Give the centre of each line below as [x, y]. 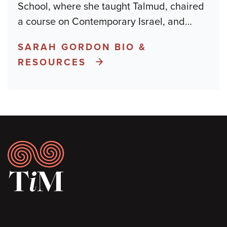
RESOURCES [52, 62]
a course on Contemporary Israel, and [101, 22]
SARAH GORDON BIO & [82, 47]
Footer [36, 152]
